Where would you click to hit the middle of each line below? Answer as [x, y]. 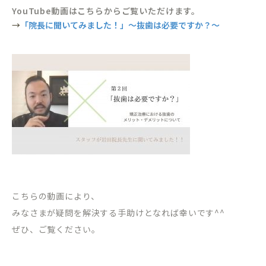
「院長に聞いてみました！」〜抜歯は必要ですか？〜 [124, 25]
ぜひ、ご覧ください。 [56, 229]
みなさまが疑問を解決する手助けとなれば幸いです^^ [118, 213]
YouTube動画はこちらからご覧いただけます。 [106, 11]
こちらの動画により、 [56, 196]
